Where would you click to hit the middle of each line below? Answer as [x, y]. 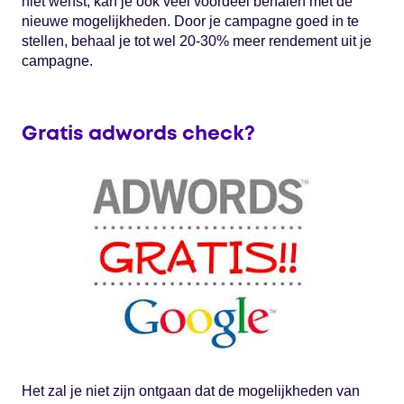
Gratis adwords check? [138, 135]
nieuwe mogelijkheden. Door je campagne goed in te [190, 22]
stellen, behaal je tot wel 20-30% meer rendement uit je [197, 41]
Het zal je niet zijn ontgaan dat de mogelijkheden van [191, 391]
